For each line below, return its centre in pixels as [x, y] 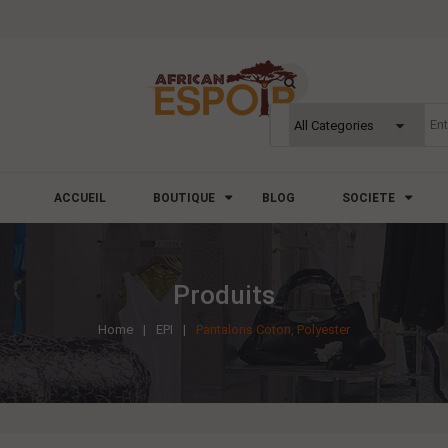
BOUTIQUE [183, 198]
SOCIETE [368, 198]
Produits [224, 295]
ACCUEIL [79, 198]
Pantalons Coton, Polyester [273, 329]
